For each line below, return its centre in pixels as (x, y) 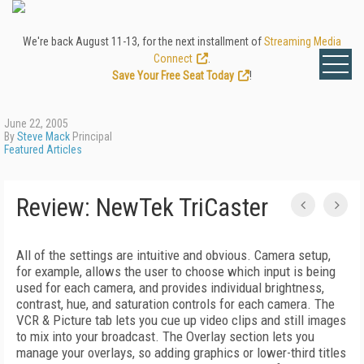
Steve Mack (43, 136)
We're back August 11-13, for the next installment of (143, 41)
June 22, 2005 (36, 123)
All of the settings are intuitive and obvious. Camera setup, (173, 255)
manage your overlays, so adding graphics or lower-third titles (181, 353)
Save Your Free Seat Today (173, 76)
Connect (173, 58)
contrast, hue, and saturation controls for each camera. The (175, 304)
